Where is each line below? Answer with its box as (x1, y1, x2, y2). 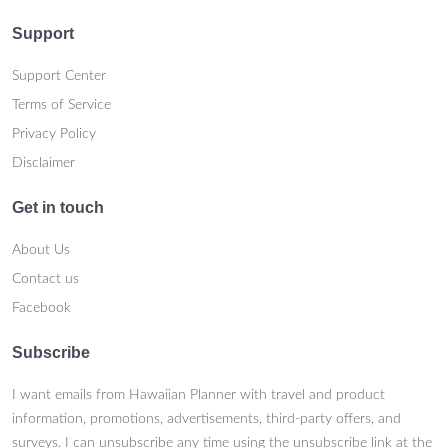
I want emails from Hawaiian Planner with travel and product (12, 388, 385, 403)
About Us (12, 243, 70, 258)
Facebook (12, 301, 71, 316)
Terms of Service (12, 98, 111, 113)
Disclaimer (12, 156, 75, 171)
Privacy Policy (12, 127, 96, 142)
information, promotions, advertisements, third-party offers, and (12, 412, 401, 427)
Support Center (12, 69, 106, 84)
